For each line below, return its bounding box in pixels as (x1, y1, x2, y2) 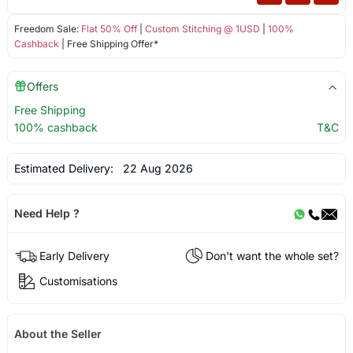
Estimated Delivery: (13, 161, 117, 175)
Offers (26, 79, 58, 93)
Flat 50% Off (80, 22, 137, 35)
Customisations (39, 273, 117, 288)
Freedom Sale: (13, 22, 81, 35)
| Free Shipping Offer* (58, 37, 158, 50)
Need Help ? (13, 206, 80, 220)
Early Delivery (39, 248, 110, 262)
